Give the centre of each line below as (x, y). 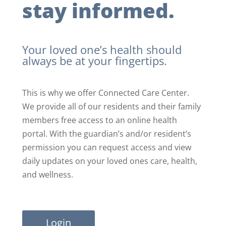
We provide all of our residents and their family (112, 106)
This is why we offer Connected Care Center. (106, 93)
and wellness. (48, 175)
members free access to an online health (100, 120)
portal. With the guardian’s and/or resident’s (107, 134)
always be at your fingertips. (95, 61)
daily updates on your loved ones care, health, (110, 161)
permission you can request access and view (107, 147)
